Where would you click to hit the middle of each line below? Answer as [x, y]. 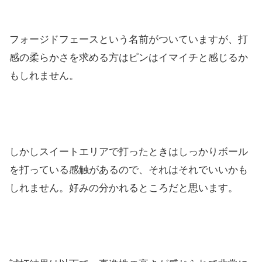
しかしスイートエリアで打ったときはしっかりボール [129, 152]
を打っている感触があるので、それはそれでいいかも [129, 170]
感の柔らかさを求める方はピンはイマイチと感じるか [129, 58]
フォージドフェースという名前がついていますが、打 [129, 40]
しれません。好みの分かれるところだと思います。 [124, 188]
